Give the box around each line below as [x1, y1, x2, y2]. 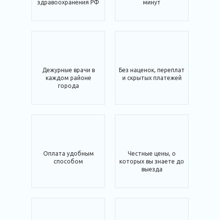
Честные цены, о [128, 150, 176, 157]
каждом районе [45, 75, 91, 81]
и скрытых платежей [122, 75, 182, 81]
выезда [141, 166, 163, 172]
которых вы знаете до [119, 158, 184, 165]
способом [54, 158, 83, 165]
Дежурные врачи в [42, 67, 95, 73]
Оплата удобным [43, 150, 94, 157]
